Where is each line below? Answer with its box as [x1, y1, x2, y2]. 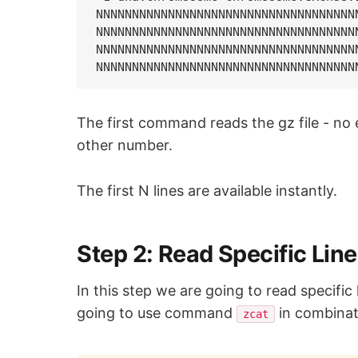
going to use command [77, 304, 237, 322]
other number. [77, 136, 173, 153]
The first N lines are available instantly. [77, 181, 338, 199]
